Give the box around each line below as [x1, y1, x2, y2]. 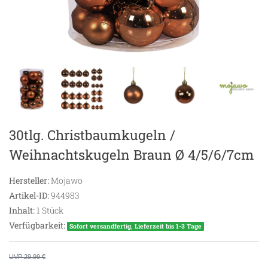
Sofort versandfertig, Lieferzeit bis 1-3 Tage [69, 222, 202, 231]
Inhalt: [9, 205, 35, 217]
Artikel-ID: [9, 190, 49, 202]
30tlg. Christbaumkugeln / [9, 126, 175, 144]
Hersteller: [9, 175, 49, 187]
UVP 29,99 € [9, 253, 45, 261]
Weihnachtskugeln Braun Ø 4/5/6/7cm [9, 146, 254, 164]
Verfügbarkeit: [9, 220, 65, 232]
